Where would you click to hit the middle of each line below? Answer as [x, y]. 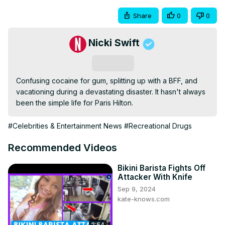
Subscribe [113, 64]
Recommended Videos [63, 148]
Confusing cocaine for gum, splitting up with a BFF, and [107, 81]
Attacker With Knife [155, 177]
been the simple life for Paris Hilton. [75, 103]
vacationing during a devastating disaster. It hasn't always [111, 92]
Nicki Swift [114, 43]
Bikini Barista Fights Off [161, 168]
